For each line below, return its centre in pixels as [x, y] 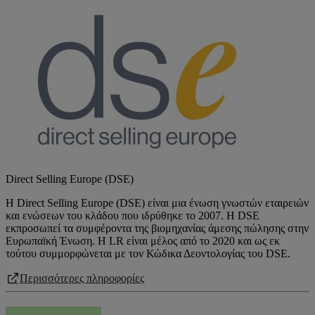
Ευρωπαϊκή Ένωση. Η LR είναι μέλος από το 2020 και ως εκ [143, 240]
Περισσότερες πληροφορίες [82, 278]
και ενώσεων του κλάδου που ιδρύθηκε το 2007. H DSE [133, 215]
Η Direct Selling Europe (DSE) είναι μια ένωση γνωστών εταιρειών [157, 202]
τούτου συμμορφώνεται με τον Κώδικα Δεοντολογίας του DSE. [148, 253]
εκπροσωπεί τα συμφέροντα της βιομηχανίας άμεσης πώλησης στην [157, 228]
